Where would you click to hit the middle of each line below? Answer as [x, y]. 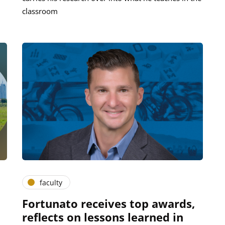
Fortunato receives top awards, [108, 204]
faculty [51, 182]
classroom [40, 11]
